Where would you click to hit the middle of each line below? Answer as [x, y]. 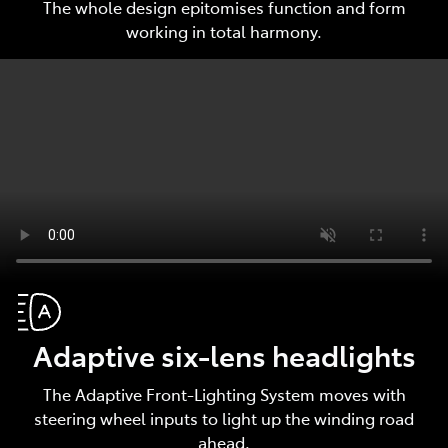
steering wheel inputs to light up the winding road [224, 417]
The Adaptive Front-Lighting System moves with [224, 393]
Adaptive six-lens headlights [224, 354]
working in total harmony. [224, 30]
